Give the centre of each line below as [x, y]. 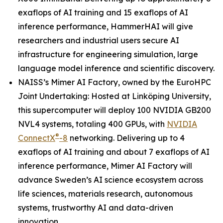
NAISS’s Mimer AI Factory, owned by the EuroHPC [114, 82]
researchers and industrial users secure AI [99, 40]
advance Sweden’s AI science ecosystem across [111, 180]
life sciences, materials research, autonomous [105, 194]
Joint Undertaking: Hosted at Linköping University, [114, 96]
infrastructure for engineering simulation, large [108, 54]
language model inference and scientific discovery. [116, 68]
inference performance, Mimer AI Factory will [105, 166]
